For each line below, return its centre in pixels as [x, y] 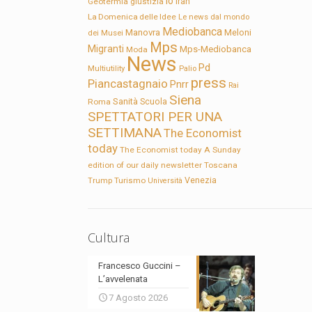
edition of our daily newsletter [145, 165]
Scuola [154, 102]
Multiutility [107, 69]
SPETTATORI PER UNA [155, 117]
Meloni [238, 33]
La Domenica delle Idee [132, 17]
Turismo [130, 181]
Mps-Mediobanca [216, 49]
